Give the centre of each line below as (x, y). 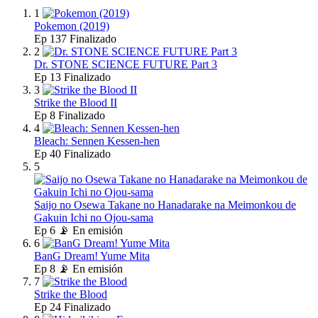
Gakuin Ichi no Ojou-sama (94, 218)
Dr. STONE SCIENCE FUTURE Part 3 (126, 65)
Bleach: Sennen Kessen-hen (97, 141)
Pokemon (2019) (72, 26)
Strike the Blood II (76, 103)
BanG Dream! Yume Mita (92, 256)
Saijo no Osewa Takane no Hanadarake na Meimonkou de (165, 205)
